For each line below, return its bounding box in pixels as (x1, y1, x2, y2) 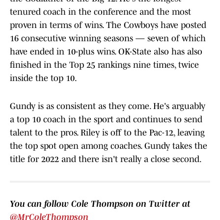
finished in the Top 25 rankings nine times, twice (10, 60, 199, 70)
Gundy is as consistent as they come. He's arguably (10, 101, 205, 111)
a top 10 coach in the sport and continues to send (10, 114, 202, 125)
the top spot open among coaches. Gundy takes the (10, 141, 207, 151)
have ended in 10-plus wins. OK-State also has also (10, 47, 202, 57)
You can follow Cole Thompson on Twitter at (10, 199, 191, 209)
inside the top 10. (10, 73, 77, 83)
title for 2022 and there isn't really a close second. (10, 154, 203, 165)
